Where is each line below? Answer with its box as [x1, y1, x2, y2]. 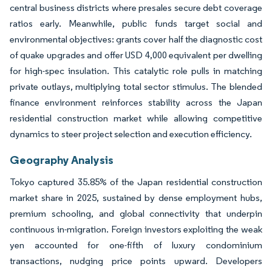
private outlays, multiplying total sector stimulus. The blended [10, 80, 262, 92]
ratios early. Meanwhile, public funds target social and [10, 17, 262, 29]
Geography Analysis [10, 152, 114, 167]
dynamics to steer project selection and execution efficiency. [10, 127, 252, 140]
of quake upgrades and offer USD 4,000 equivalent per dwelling [10, 49, 262, 61]
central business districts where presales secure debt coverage [10, 1, 262, 13]
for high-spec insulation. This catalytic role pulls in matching [10, 64, 262, 76]
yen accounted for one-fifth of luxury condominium [10, 239, 262, 251]
